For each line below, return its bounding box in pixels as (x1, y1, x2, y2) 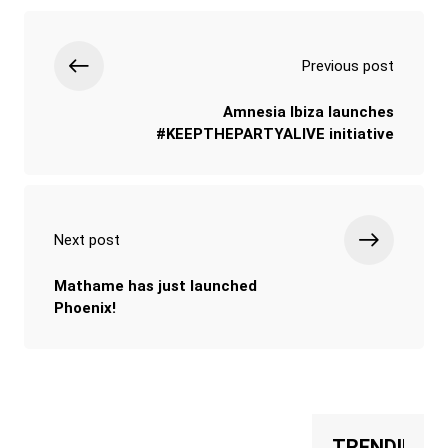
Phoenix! (54, 298, 116, 317)
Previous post (302, 56, 394, 75)
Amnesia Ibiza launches (223, 102, 394, 121)
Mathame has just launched (54, 276, 257, 295)
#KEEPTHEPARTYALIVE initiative (156, 124, 394, 143)
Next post (54, 230, 120, 249)
